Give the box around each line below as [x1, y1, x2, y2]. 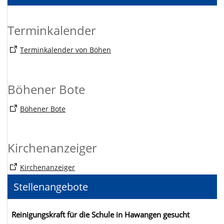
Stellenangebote [13, 180, 88, 194]
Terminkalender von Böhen [20, 45, 111, 55]
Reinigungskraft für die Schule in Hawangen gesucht [11, 209, 189, 220]
